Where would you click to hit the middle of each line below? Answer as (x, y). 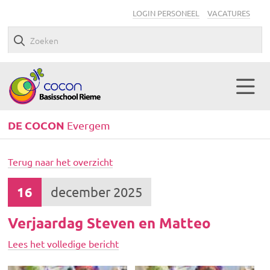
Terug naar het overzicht (61, 162)
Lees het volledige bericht (64, 243)
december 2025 (97, 192)
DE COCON (36, 125)
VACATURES (228, 13)
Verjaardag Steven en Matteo (110, 223)
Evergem (88, 125)
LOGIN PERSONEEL (166, 13)
